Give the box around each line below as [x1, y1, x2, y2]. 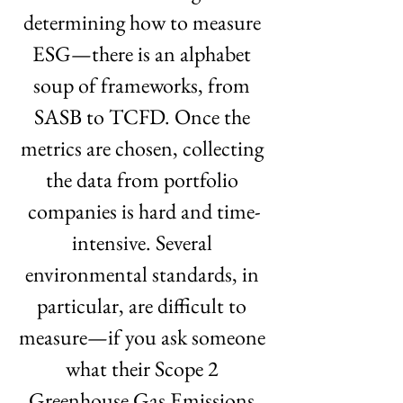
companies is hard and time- [27, 197, 261, 225]
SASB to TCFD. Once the [33, 103, 255, 130]
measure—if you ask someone [18, 323, 270, 351]
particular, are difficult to [37, 291, 251, 319]
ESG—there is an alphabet [32, 40, 255, 67]
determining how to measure [22, 8, 265, 36]
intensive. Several [71, 228, 217, 256]
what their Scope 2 [65, 354, 223, 382]
